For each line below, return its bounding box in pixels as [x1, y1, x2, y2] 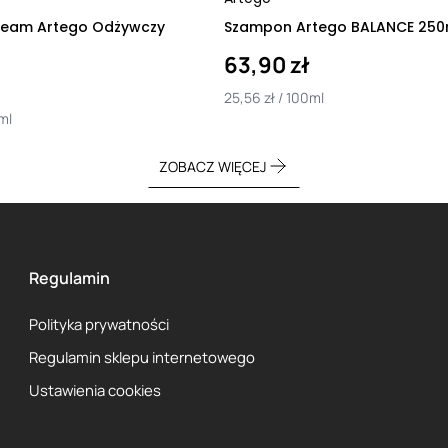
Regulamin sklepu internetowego [29, 347, 256, 367]
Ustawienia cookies [29, 380, 162, 400]
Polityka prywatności [29, 314, 170, 334]
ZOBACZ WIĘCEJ [158, 156, 266, 176]
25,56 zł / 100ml [224, 88, 324, 107]
